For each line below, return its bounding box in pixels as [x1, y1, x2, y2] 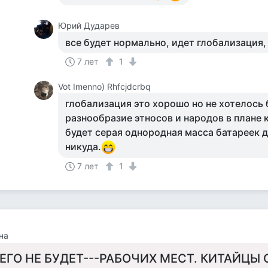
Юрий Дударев [58, 20, 120, 31]
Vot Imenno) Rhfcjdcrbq [58, 81, 151, 92]
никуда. [65, 141, 102, 153]
